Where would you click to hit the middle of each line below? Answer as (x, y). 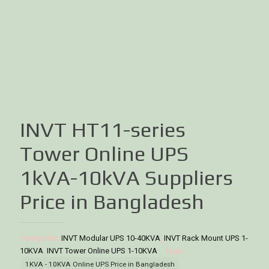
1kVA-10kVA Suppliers (126, 177)
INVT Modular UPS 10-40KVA (111, 238)
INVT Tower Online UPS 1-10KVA (102, 251)
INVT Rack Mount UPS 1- (206, 238)
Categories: (41, 238)
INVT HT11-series (103, 129)
